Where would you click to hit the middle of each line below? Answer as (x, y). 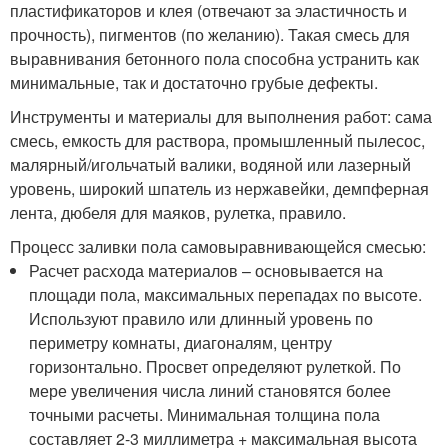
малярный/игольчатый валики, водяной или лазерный (210, 164)
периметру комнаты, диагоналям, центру (181, 342)
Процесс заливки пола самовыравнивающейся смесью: (218, 246)
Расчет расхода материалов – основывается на (206, 270)
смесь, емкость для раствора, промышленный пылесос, (217, 140)
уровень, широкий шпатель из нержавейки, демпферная (219, 188)
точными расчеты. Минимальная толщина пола (205, 414)
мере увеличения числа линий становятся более (210, 390)
